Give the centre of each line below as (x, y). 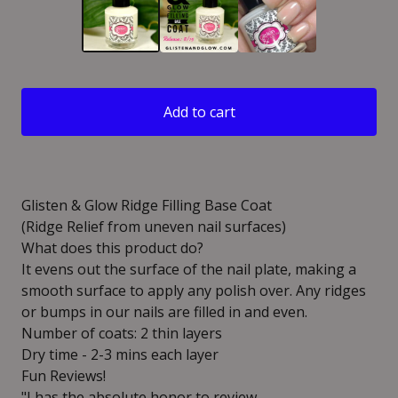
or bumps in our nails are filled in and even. (164, 312)
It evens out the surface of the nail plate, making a (189, 269)
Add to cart (199, 112)
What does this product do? (112, 248)
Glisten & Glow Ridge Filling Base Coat (147, 205)
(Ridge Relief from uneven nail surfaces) (154, 227)
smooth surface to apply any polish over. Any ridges (194, 291)
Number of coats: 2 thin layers (122, 333)
